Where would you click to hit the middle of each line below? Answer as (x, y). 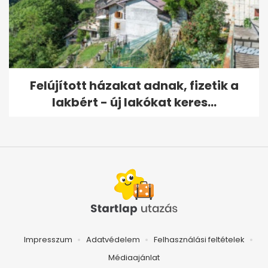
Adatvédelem (113, 240)
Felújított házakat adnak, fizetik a (134, 86)
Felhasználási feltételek (199, 240)
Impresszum (48, 240)
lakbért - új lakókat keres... (134, 103)
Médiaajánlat (134, 258)
